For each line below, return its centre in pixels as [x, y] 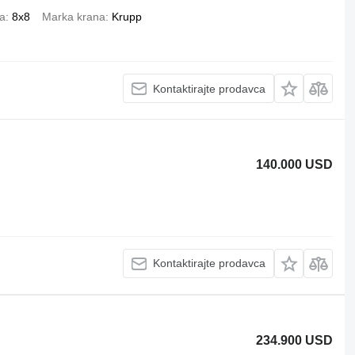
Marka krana [73, 17]
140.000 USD [295, 164]
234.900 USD [295, 340]
